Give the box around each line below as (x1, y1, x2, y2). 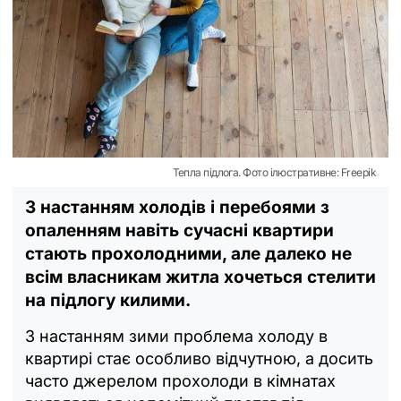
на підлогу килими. (25, 289, 191, 311)
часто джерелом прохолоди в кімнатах (25, 371, 336, 390)
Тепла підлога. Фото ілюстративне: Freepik (172, 165, 376, 179)
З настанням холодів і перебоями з (25, 196, 329, 218)
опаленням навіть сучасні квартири (25, 219, 334, 241)
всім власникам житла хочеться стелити (25, 266, 376, 287)
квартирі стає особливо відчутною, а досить (25, 348, 373, 368)
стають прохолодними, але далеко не (25, 243, 352, 264)
